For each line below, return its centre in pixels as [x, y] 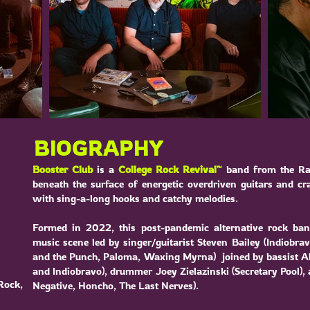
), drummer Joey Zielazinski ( [168, 271]
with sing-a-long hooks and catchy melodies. [137, 198]
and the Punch [65, 256]
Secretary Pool [267, 271]
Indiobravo [77, 271]
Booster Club [65, 169]
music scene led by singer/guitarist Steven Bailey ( [149, 242]
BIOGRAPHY [99, 148]
